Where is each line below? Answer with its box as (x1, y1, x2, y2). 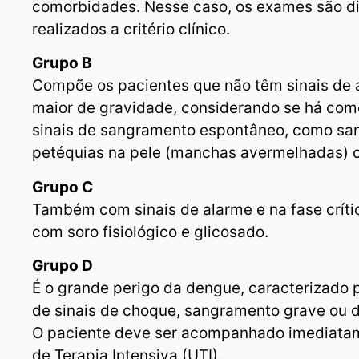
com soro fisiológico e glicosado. (32, 222, 268, 241)
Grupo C (32, 177, 93, 196)
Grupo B (32, 54, 92, 73)
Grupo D (32, 256, 93, 276)
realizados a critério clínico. (32, 20, 230, 39)
